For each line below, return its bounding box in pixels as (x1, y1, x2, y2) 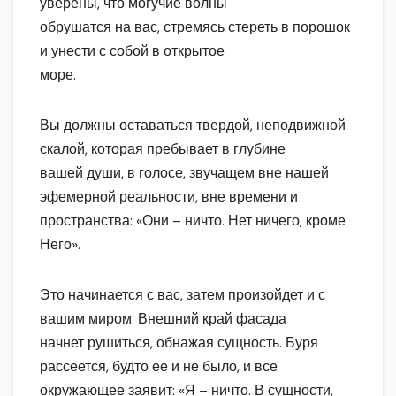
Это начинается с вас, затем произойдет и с (40, 286, 325, 305)
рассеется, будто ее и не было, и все (40, 357, 278, 377)
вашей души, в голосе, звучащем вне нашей (40, 164, 329, 183)
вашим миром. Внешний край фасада (40, 309, 286, 329)
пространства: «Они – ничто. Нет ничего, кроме (40, 211, 346, 231)
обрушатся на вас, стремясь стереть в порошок (40, 18, 350, 37)
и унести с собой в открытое (40, 42, 225, 61)
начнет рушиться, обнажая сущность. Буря (40, 333, 318, 353)
